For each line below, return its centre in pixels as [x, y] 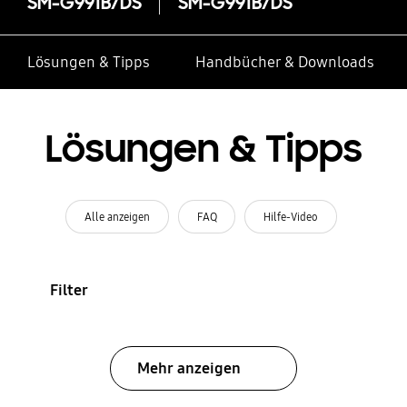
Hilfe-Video [291, 216]
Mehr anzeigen [189, 368]
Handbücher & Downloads [284, 63]
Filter [69, 290]
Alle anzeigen [117, 216]
